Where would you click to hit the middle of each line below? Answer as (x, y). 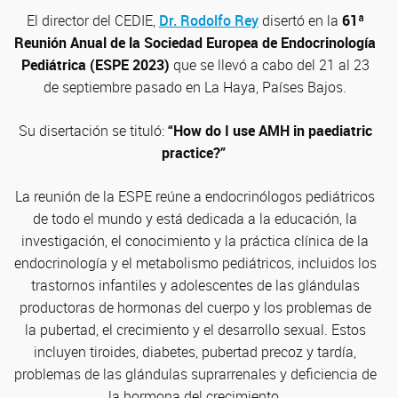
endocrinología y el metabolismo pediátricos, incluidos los (195, 263)
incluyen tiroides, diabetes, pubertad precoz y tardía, (195, 352)
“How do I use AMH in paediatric (270, 131)
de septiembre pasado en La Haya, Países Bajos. (195, 87)
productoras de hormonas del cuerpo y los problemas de (195, 307)
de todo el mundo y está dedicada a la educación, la (195, 219)
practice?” (195, 153)
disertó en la (300, 20)
